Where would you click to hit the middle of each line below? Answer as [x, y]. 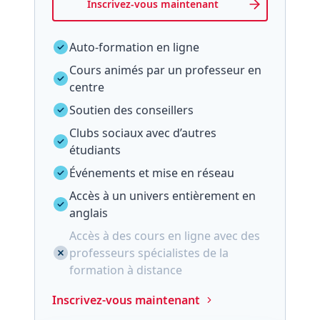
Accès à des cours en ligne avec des [165, 236]
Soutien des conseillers [131, 110]
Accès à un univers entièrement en [162, 196]
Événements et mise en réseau [152, 173]
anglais [89, 213]
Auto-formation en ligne [134, 47]
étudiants [95, 150]
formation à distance [126, 270]
